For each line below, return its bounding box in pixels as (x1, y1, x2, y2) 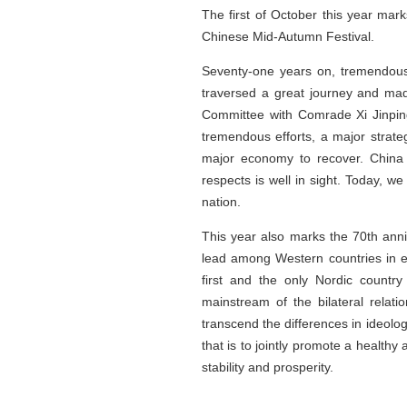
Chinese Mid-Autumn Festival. (202, 29, 374, 44)
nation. (202, 194, 241, 209)
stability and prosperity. (202, 360, 333, 374)
